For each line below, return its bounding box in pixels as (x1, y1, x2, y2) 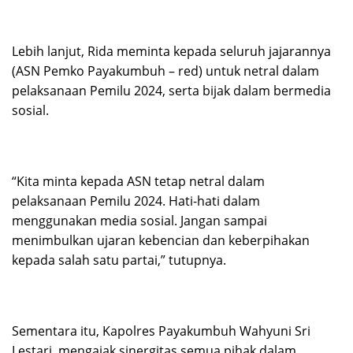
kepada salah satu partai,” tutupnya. (12, 251, 226, 269)
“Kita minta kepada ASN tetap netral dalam (12, 173, 265, 191)
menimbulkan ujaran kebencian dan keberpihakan (12, 232, 310, 250)
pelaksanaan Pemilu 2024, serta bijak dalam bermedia (12, 82, 331, 100)
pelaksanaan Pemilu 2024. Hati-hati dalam (12, 192, 260, 210)
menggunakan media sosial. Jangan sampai (12, 212, 267, 230)
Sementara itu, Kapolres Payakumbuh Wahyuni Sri (12, 322, 310, 340)
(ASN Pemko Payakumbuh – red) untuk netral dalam (12, 62, 319, 80)
